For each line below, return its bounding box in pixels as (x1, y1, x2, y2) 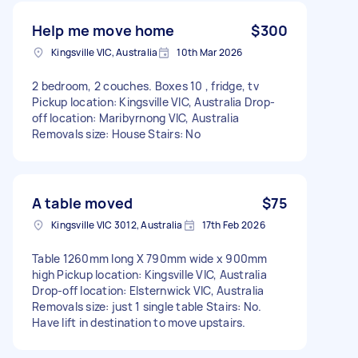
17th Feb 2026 (201, 217, 265, 232)
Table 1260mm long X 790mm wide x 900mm (32, 250, 268, 266)
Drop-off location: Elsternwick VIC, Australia (32, 282, 265, 298)
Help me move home (32, 20, 175, 40)
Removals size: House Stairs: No (32, 125, 201, 141)
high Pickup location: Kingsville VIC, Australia (32, 266, 267, 282)
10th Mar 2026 (177, 45, 243, 59)
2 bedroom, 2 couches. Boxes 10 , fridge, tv (32, 78, 259, 93)
